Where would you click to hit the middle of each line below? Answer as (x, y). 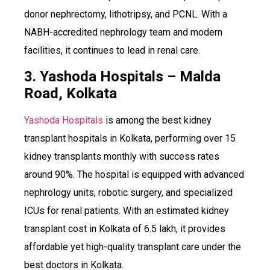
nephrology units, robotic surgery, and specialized (128, 193)
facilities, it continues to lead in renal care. (112, 50)
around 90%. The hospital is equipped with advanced (134, 175)
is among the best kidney (157, 121)
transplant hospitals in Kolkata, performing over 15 (130, 139)
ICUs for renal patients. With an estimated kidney (127, 211)
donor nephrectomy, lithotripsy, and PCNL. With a (126, 14)
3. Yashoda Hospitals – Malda (122, 77)
